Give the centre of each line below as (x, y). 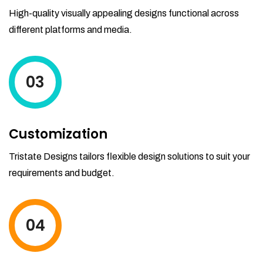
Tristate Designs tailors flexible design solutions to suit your (129, 157)
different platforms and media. (70, 30)
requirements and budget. (62, 173)
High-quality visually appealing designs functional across (124, 14)
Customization (58, 134)
